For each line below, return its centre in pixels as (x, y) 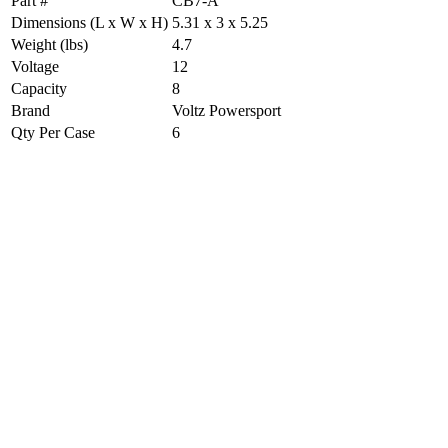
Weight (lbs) (49, 44)
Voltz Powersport (226, 110)
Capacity (39, 88)
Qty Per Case (53, 132)
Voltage (35, 66)
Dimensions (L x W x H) (89, 22)
